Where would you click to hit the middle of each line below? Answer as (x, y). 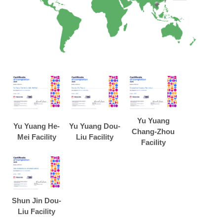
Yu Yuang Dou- (95, 126)
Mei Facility (37, 137)
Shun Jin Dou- (37, 201)
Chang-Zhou (153, 132)
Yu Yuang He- (37, 126)
